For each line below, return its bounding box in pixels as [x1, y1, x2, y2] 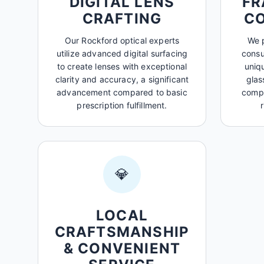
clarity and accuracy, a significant [55, 74, 189, 84]
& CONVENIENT [63, 240, 181, 257]
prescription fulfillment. [77, 100, 167, 110]
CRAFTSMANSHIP [54, 223, 190, 240]
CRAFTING [82, 10, 162, 27]
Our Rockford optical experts [64, 35, 180, 45]
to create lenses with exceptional [57, 61, 187, 71]
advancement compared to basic [57, 87, 187, 97]
